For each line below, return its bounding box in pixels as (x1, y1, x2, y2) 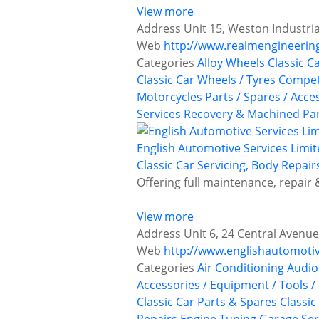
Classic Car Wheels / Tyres (137, 72, 276, 88)
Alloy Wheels (197, 55, 265, 71)
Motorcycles (137, 89, 202, 105)
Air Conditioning (197, 260, 284, 276)
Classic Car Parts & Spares (137, 294, 277, 310)
